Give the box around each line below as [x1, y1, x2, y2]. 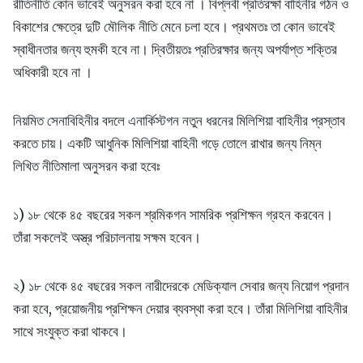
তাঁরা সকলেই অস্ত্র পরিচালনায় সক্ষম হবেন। [13, 228, 201, 247]
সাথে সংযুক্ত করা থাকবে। [13, 322, 127, 341]
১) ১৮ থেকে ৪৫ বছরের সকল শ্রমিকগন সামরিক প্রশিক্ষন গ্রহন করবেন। [13, 206, 333, 224]
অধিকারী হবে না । [13, 63, 92, 82]
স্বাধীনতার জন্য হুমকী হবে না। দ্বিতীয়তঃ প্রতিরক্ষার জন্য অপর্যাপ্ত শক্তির [13, 41, 337, 59]
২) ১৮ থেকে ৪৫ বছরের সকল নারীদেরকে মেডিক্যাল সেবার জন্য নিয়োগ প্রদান [13, 277, 349, 296]
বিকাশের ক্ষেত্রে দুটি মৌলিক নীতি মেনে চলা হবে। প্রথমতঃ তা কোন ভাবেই [13, 18, 335, 36]
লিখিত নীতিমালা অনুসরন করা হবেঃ [13, 157, 160, 176]
